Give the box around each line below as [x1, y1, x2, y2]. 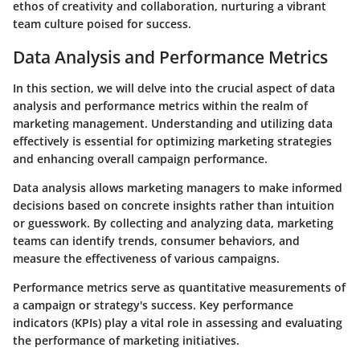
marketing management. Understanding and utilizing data [13, 115, 333, 131]
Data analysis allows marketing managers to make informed [13, 179, 342, 195]
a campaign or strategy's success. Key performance [13, 297, 293, 313]
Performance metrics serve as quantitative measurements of [13, 279, 346, 295]
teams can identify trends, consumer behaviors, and [13, 232, 300, 248]
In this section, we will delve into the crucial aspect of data [13, 80, 335, 96]
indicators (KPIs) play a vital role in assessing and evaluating [13, 314, 342, 330]
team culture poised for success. [13, 16, 191, 32]
